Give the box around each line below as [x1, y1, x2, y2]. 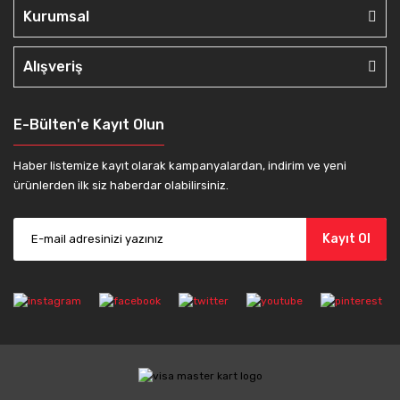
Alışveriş [23, 57, 83, 75]
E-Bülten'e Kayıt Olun [13, 115, 164, 133]
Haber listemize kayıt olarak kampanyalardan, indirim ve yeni [13, 158, 346, 172]
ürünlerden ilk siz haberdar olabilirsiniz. [13, 178, 229, 192]
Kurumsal [23, 7, 89, 25]
